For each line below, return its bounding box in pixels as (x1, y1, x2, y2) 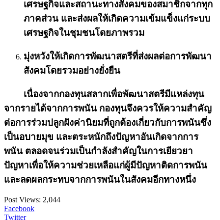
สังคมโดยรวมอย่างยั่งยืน (24, 65, 120, 76)
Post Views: (4, 195, 43, 204)
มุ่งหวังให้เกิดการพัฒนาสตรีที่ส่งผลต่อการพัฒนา (24, 51, 212, 61)
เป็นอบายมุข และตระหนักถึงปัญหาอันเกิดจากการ (4, 131, 198, 142)
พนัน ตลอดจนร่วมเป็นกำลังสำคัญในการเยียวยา (4, 145, 193, 156)
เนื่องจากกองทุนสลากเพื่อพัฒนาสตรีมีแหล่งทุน (4, 88, 204, 99)
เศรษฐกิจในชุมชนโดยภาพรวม (24, 27, 144, 38)
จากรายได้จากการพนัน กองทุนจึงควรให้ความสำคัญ (4, 103, 212, 113)
